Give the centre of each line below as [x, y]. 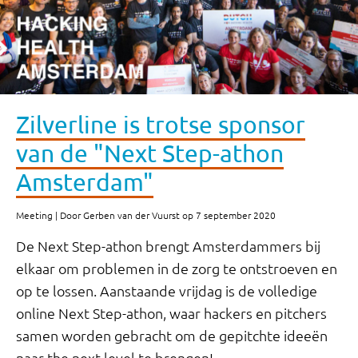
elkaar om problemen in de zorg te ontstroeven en [177, 268]
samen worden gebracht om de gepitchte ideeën [172, 335]
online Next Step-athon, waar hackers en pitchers [171, 313]
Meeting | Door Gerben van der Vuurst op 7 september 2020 [146, 215]
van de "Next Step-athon [150, 153]
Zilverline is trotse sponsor [161, 124]
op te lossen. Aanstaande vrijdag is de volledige [167, 290]
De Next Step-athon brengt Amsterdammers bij [168, 246]
